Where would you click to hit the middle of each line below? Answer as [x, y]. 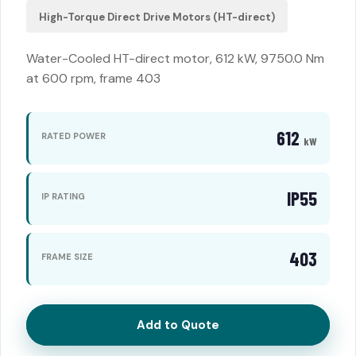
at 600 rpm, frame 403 [93, 78]
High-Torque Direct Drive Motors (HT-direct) [157, 17]
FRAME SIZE [67, 256]
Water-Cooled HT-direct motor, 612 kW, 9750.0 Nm [175, 58]
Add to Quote [178, 325]
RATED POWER [74, 135]
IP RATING [63, 196]
